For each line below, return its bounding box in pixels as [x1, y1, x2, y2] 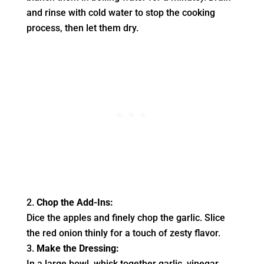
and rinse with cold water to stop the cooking [26, 7, 215, 19]
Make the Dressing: [36, 243, 119, 255]
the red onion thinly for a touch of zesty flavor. [26, 227, 220, 239]
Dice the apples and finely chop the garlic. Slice [26, 212, 225, 224]
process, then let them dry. [26, 22, 138, 34]
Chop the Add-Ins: [36, 197, 113, 209]
